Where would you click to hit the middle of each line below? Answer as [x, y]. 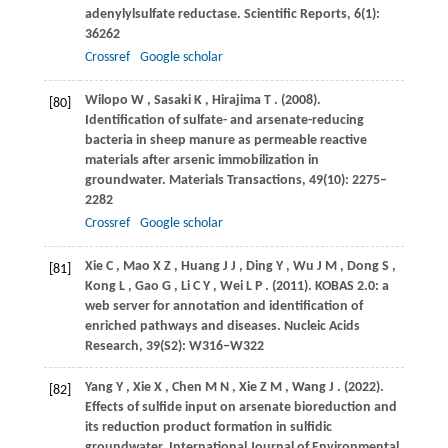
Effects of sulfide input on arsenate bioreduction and [240, 408]
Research [111, 347]
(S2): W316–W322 [211, 347]
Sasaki [172, 101]
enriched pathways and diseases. [184, 327]
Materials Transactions [235, 181]
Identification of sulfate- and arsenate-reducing [224, 121]
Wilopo [106, 101]
